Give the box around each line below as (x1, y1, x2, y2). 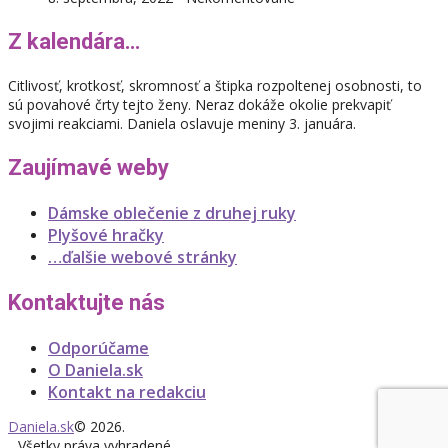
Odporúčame (48, 336, 149, 359)
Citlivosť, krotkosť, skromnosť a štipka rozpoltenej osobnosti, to (8, 75, 422, 95)
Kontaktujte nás (8, 289, 165, 315)
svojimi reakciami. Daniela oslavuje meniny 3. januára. (8, 113, 356, 133)
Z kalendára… (8, 28, 140, 54)
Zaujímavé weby (8, 154, 169, 180)
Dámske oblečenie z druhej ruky (48, 201, 296, 224)
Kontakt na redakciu (48, 380, 206, 403)
